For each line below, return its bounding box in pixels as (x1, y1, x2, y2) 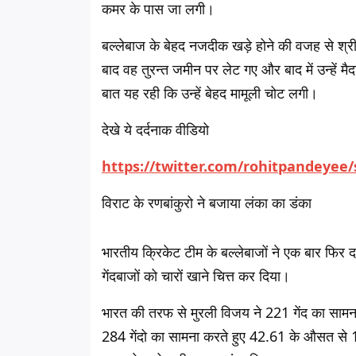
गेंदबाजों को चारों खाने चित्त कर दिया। (102, 266, 290, 285)
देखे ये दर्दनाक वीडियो (102, 120, 209, 139)
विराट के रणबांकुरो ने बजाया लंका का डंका (102, 193, 311, 212)
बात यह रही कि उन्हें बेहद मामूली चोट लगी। (102, 83, 318, 103)
